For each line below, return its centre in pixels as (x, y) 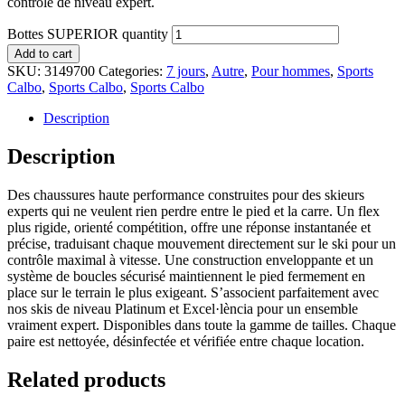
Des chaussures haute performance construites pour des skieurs (186, 194)
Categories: (132, 71)
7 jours (186, 71)
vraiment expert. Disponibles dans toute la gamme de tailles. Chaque (202, 325)
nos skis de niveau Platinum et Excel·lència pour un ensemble (183, 308)
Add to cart (43, 53)
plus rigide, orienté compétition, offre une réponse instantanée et (189, 227)
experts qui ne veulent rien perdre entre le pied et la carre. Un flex (193, 211)
